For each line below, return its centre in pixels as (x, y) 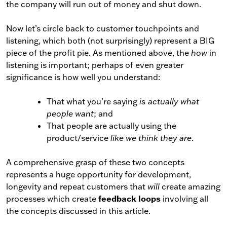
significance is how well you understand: (83, 77)
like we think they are (151, 138)
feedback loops (129, 198)
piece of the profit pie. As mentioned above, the (99, 53)
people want (70, 113)
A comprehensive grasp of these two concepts (95, 162)
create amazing (190, 186)
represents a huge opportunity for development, (99, 174)
